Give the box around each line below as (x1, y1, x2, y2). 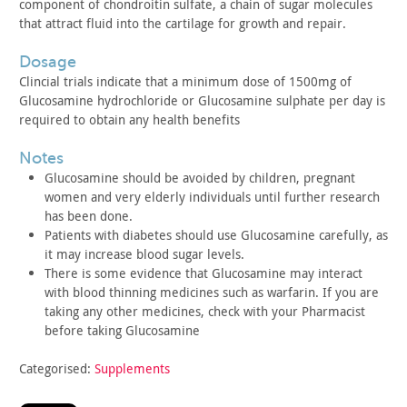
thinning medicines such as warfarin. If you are (105, 283, 379, 301)
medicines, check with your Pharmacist (138, 303, 365, 320)
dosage (31, 53, 76, 71)
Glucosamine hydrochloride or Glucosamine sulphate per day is (19, 92, 385, 109)
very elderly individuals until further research (112, 188, 380, 205)
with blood (45, 283, 105, 301)
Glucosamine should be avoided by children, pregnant (45, 169, 355, 186)
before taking (45, 322, 122, 339)
